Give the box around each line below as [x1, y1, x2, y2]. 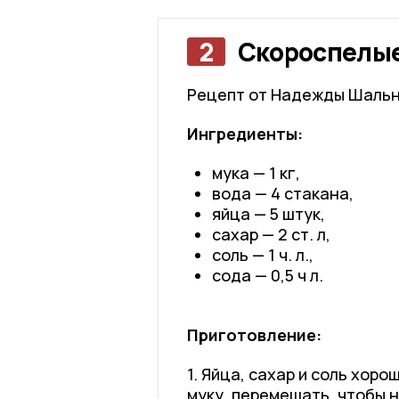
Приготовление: [186, 323, 322, 346]
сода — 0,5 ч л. [211, 264, 323, 286]
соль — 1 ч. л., [211, 243, 313, 265]
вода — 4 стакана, [211, 182, 354, 204]
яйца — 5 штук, [211, 202, 325, 224]
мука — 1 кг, [211, 161, 300, 183]
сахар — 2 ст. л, [211, 223, 330, 245]
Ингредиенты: [186, 122, 303, 144]
